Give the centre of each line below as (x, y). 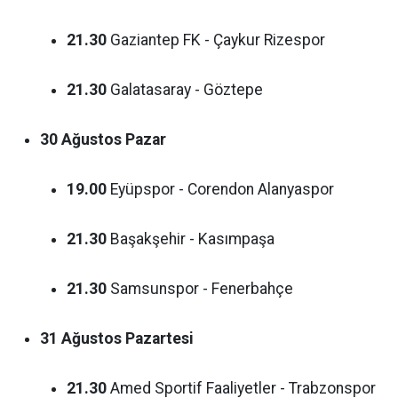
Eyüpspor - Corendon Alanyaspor (220, 189)
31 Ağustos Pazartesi (117, 338)
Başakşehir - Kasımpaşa (191, 239)
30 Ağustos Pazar (103, 139)
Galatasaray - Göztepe (185, 90)
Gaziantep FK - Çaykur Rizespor (216, 40)
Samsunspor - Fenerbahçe (200, 289)
